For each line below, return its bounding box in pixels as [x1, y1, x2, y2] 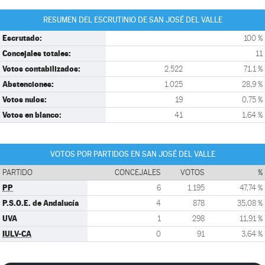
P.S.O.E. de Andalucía [2, 198, 79, 208]
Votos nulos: [2, 95, 47, 104]
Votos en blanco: [2, 110, 62, 119]
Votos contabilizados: [2, 64, 80, 73]
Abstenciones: [2, 79, 54, 89]
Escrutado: [2, 33, 42, 43]
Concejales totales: [2, 49, 71, 58]
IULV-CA [2, 229, 31, 238]
